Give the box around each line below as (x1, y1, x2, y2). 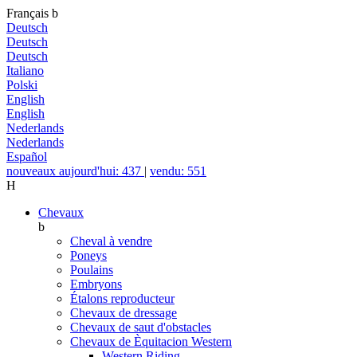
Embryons (70, 277, 122, 291)
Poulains (70, 263, 113, 277)
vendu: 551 (150, 164, 206, 178)
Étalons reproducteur (70, 292, 175, 305)
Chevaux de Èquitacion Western (70, 335, 232, 348)
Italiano (6, 64, 44, 77)
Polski (6, 78, 37, 92)
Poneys (70, 249, 107, 262)
